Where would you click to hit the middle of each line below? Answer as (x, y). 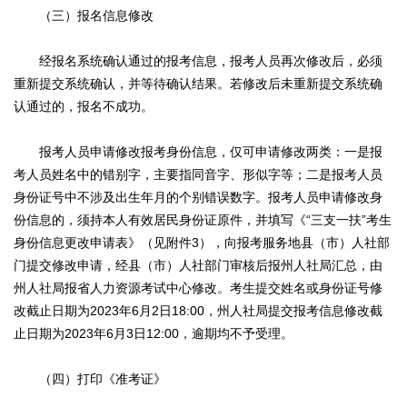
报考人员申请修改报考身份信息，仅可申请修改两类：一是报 (198, 152)
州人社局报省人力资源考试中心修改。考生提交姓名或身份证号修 (198, 288)
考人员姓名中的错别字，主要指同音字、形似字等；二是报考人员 (198, 175)
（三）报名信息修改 (84, 16)
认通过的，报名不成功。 (84, 107)
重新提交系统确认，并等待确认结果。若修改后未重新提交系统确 (198, 84)
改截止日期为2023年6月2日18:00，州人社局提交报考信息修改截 (198, 311)
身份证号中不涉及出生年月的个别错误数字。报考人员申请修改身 (198, 198)
